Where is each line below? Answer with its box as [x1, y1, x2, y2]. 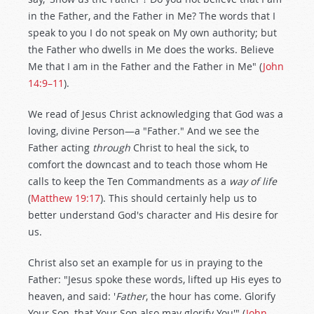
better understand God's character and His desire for [28, 208, 278, 221]
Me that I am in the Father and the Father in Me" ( [28, 60, 263, 73]
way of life [229, 175, 277, 188]
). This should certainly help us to [100, 191, 257, 205]
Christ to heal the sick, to [130, 141, 249, 154]
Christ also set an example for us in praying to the [28, 256, 263, 269]
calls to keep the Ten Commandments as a [28, 175, 229, 188]
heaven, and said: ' [28, 289, 116, 303]
